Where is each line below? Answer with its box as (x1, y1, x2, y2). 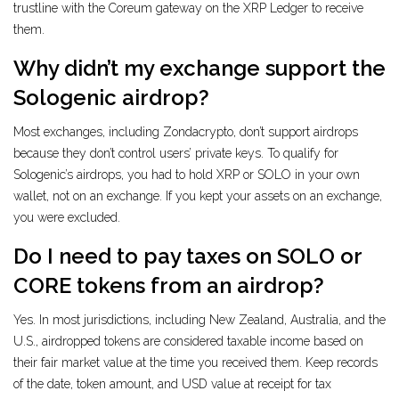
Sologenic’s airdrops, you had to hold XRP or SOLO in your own (13, 167, 360, 183)
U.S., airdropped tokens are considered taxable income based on (13, 334, 363, 349)
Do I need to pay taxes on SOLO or (13, 243, 362, 270)
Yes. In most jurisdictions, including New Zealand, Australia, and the (13, 313, 386, 328)
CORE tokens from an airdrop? (13, 273, 324, 299)
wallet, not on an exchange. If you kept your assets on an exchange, (13, 189, 382, 204)
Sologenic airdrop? (13, 85, 209, 111)
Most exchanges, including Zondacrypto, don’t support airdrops (13, 125, 358, 140)
